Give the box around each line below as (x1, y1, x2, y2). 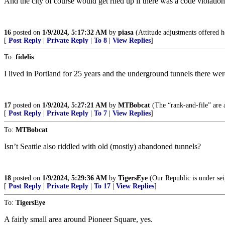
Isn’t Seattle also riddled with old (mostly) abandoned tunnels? (4, 142, 201, 151)
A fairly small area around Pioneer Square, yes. (4, 215, 153, 223)
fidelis (16, 53, 34, 61)
